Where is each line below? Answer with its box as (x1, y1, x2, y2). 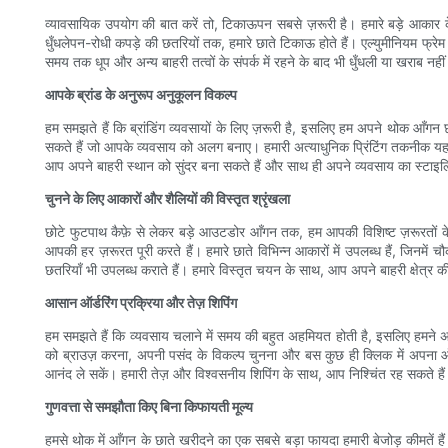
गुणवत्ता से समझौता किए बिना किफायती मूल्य (45, 398, 253, 416)
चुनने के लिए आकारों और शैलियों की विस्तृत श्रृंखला (45, 190, 290, 208)
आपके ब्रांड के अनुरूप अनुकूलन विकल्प (45, 86, 237, 104)
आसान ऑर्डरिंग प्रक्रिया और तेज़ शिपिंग (45, 294, 237, 312)
